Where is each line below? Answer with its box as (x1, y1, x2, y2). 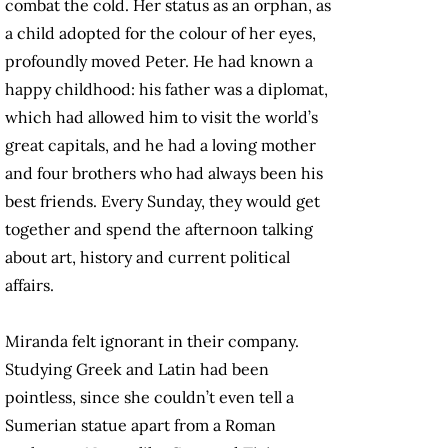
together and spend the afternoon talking (5, 219, 313, 240)
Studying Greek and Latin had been (5, 359, 269, 380)
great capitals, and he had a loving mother (5, 135, 316, 156)
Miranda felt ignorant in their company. (5, 331, 299, 352)
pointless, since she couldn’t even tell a (5, 387, 294, 408)
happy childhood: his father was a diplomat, (5, 79, 328, 100)
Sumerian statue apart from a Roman (5, 415, 276, 436)
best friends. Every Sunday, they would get (5, 191, 320, 212)
